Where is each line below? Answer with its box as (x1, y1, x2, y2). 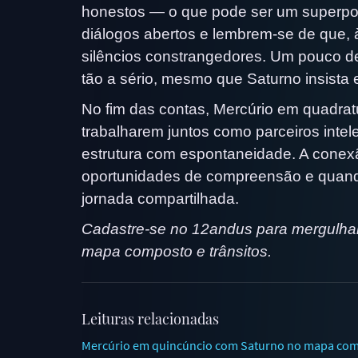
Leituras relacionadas (82, 308, 219, 328)
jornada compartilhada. (82, 189, 239, 207)
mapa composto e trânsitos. (82, 242, 272, 260)
